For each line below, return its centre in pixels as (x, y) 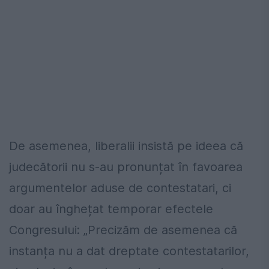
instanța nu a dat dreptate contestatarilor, (129, 251)
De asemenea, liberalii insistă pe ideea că (126, 146)
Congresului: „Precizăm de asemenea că (123, 230)
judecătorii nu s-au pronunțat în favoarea (126, 167)
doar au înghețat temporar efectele (111, 209)
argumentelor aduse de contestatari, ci (120, 188)
